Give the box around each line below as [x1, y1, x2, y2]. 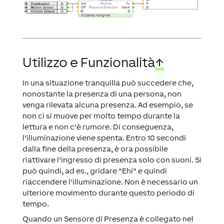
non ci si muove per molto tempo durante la [22, 111, 180, 120]
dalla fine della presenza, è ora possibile [22, 144, 168, 153]
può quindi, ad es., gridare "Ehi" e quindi [22, 166, 167, 175]
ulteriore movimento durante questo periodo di [22, 188, 194, 197]
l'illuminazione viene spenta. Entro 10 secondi [22, 133, 186, 142]
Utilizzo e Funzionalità [22, 54, 155, 70]
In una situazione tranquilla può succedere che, [22, 78, 193, 87]
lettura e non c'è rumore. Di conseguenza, [22, 122, 173, 131]
